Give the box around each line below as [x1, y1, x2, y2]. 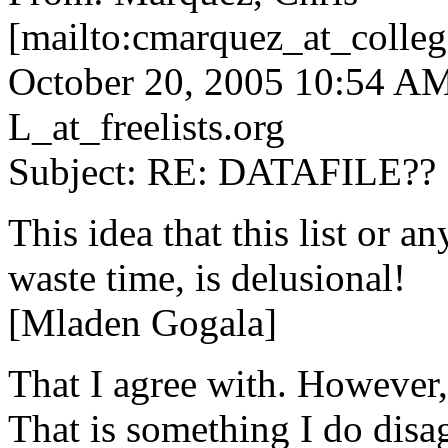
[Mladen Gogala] [8, 300, 277, 344]
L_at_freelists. [8, 104, 233, 148]
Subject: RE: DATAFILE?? [8, 149, 436, 193]
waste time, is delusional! [8, 255, 406, 299]
